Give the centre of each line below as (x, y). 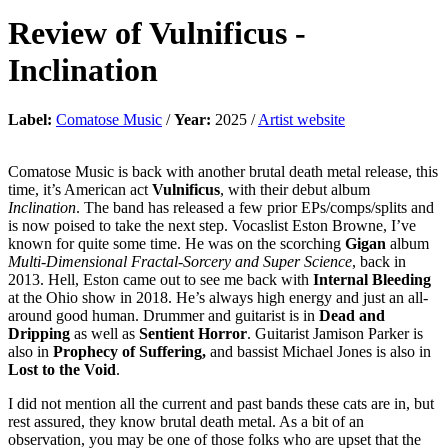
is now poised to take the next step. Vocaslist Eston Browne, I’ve (212, 225)
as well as (104, 333)
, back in (379, 261)
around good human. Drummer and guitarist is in (163, 315)
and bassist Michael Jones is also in (318, 351)
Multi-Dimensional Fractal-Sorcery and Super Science (180, 261)
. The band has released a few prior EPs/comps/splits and (255, 207)
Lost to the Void (62, 369)
